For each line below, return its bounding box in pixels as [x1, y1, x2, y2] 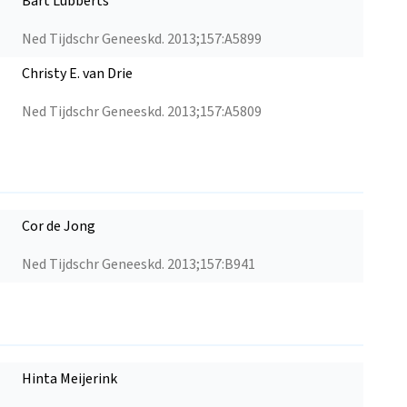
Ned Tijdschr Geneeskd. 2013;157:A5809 [22, 101, 262, 122]
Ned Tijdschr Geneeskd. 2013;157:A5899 [22, 28, 262, 49]
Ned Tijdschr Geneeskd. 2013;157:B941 [22, 253, 255, 274]
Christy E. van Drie [22, 63, 133, 84]
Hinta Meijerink [22, 368, 117, 389]
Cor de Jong [22, 215, 95, 236]
